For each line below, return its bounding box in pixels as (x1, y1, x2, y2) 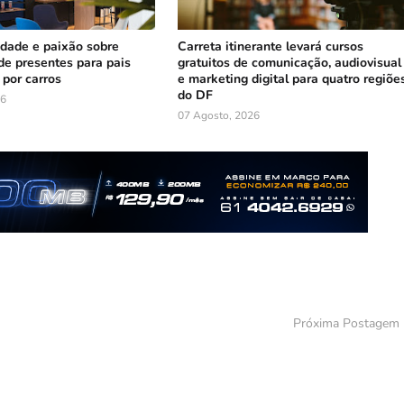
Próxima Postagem (293, 315, 399, 333)
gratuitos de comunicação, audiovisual (178, 54, 402, 72)
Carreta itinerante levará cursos (178, 38, 364, 56)
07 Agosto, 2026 (178, 108, 261, 124)
